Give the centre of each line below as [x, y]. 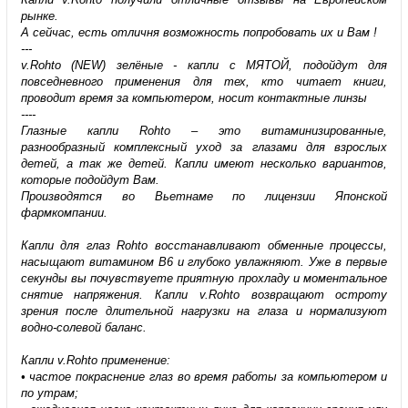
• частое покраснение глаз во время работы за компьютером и [204, 376]
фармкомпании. [64, 212]
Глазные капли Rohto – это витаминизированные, [204, 130]
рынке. [39, 15]
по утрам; [49, 393]
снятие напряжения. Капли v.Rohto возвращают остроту [204, 294]
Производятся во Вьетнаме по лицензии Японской [204, 196]
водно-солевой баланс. [83, 327]
